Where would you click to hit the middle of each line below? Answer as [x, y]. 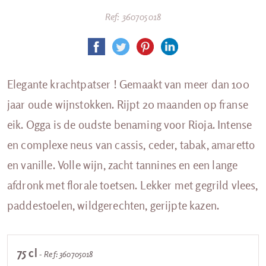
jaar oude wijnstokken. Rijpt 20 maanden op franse [128, 104]
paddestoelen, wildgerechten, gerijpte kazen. [113, 205]
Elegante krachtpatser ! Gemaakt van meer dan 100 [128, 84]
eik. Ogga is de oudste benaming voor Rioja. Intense [130, 124]
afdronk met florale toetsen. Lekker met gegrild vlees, [133, 185]
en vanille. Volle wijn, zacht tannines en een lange [123, 165]
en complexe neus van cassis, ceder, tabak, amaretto [131, 145]
